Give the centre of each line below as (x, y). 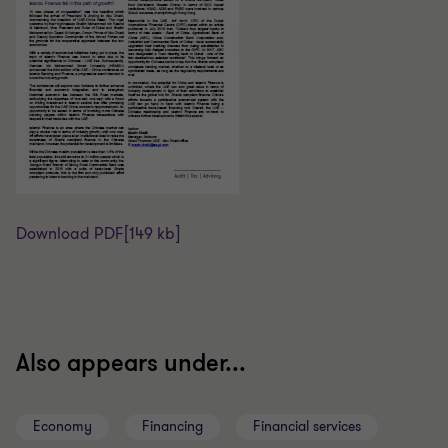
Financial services (307, 426)
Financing (172, 426)
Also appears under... (131, 363)
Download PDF (70, 234)
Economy (62, 426)
